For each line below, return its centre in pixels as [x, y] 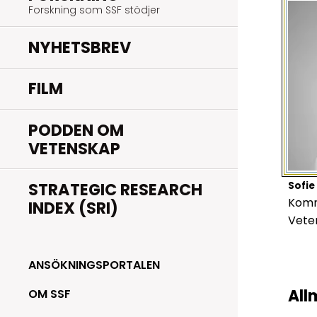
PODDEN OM [76, 130]
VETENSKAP [74, 148]
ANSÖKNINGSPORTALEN [94, 265]
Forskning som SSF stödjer [94, 10]
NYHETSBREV [80, 47]
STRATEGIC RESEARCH [115, 189]
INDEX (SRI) [73, 208]
